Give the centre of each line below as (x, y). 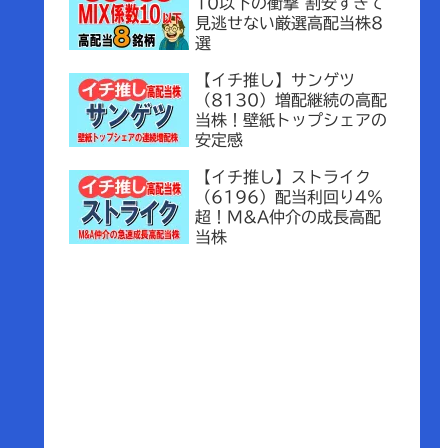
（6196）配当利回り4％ (289, 197)
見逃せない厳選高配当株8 (289, 22)
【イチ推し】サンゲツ (275, 80)
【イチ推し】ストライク (283, 177)
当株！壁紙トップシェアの (291, 120)
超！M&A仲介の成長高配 (288, 217)
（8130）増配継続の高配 (291, 100)
